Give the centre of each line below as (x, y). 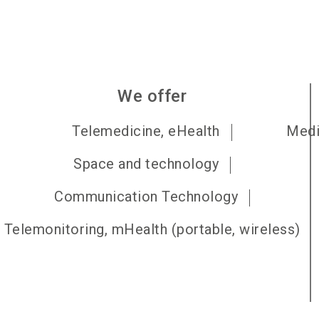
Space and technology (146, 164)
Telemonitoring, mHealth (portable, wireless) (152, 229)
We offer (152, 96)
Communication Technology (146, 197)
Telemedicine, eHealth (146, 131)
